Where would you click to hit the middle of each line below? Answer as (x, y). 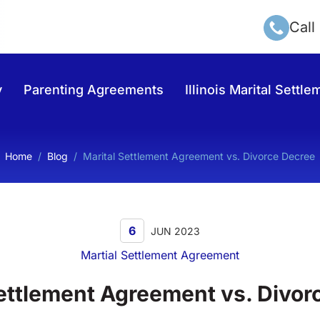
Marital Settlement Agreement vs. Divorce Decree (199, 156)
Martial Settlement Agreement (160, 255)
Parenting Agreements (93, 90)
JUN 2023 (174, 231)
